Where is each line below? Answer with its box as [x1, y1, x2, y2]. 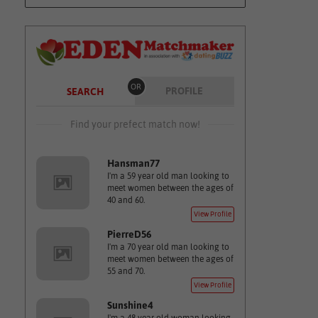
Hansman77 [106, 158, 160, 169]
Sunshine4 [106, 300, 153, 311]
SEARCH [66, 86, 104, 97]
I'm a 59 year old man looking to [106, 171, 229, 181]
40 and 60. [106, 195, 145, 205]
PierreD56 [106, 229, 151, 240]
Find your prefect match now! [70, 119, 200, 130]
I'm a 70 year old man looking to [106, 242, 229, 252]
